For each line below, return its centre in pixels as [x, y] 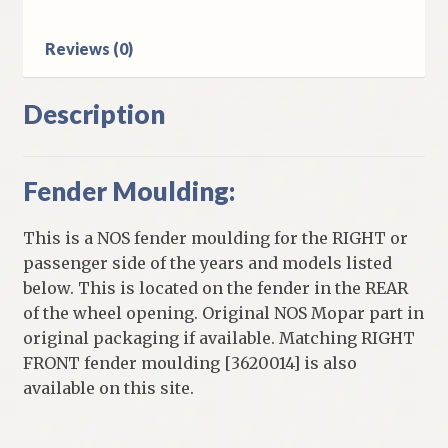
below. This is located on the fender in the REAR [215, 288]
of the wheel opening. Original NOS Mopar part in [223, 313]
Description [93, 114]
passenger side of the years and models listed [207, 263]
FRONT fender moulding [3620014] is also [189, 363]
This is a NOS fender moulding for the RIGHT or [215, 238]
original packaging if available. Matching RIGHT [218, 338]
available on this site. [108, 388]
